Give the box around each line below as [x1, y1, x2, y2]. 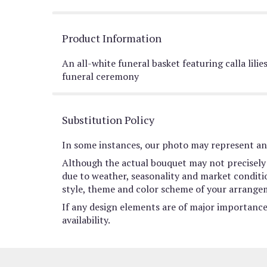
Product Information [62, 30, 162, 45]
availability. [62, 213, 110, 226]
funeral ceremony [62, 69, 139, 83]
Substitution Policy [62, 112, 154, 127]
